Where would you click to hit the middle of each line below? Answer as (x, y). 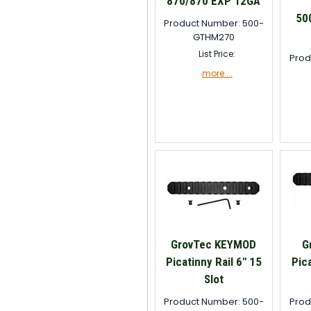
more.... (217, 73)
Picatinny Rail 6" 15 (213, 262)
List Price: (217, 54)
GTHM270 (213, 37)
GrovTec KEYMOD (214, 244)
